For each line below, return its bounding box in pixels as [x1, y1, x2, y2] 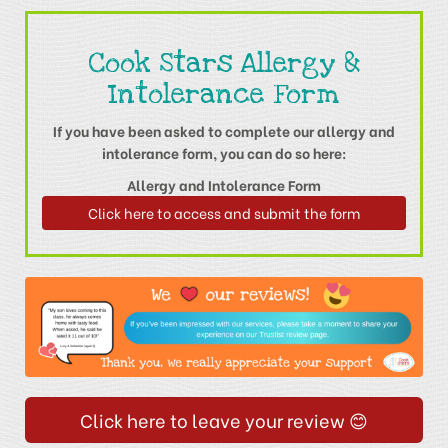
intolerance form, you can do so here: [101, 142, 347, 164]
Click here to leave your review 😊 [80, 406, 368, 434]
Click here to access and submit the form [88, 202, 360, 224]
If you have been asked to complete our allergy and [53, 120, 395, 142]
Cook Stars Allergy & [88, 45, 360, 82]
